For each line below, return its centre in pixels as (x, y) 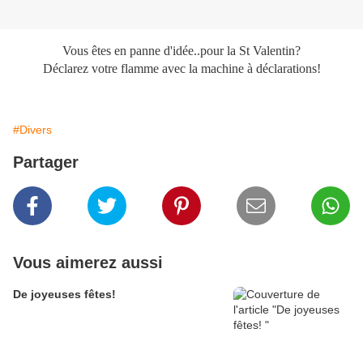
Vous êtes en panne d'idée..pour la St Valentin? (181, 51)
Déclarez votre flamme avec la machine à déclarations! (181, 69)
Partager (46, 162)
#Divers (32, 130)
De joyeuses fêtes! (64, 295)
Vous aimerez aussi (88, 263)
